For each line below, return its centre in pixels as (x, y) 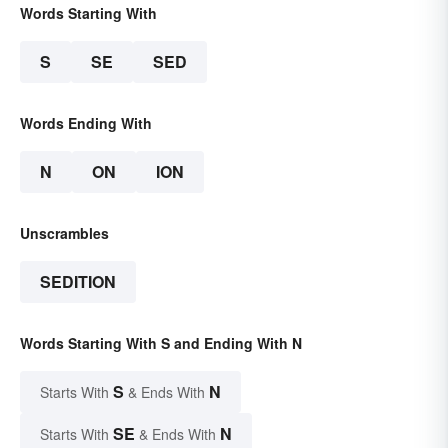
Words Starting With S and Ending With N (161, 343)
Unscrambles (64, 233)
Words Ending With (86, 123)
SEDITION (78, 282)
